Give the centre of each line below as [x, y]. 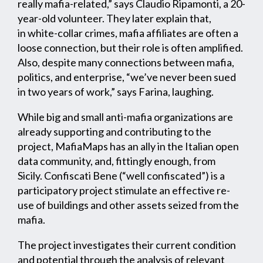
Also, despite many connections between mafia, [126, 63]
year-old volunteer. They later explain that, [114, 18]
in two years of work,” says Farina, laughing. [116, 92]
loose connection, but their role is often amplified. [130, 48]
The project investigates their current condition [127, 245]
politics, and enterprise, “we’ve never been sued [127, 77]
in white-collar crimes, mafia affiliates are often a [128, 33]
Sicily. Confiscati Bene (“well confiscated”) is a [121, 176]
